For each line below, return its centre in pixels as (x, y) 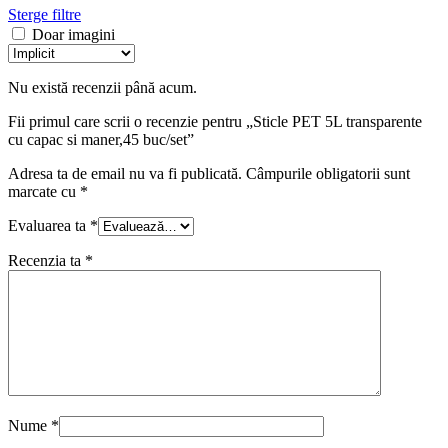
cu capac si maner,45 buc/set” (101, 140)
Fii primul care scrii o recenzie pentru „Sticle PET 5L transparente (215, 122)
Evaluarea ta (49, 226)
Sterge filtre (44, 15)
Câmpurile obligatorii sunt (328, 174)
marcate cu (44, 192)
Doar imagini (73, 35)
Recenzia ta (46, 261)
